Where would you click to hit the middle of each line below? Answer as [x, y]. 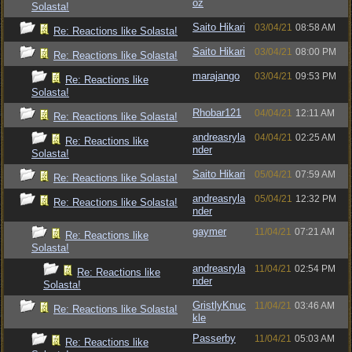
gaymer [209, 231]
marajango [216, 76]
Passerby [214, 338]
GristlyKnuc [219, 305]
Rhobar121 [217, 113]
